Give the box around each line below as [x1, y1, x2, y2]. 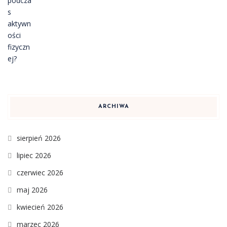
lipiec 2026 [17, 150, 51, 161]
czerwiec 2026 [17, 168, 63, 178]
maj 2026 [17, 185, 48, 195]
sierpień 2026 [17, 133, 61, 143]
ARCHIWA [98, 104, 129, 110]
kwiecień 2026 [17, 202, 63, 212]
